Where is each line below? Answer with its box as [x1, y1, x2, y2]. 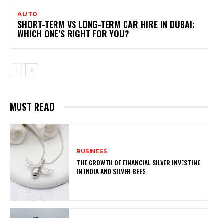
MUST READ [10, 99, 54, 114]
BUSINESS [76, 147, 108, 155]
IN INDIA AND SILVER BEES [76, 165, 146, 176]
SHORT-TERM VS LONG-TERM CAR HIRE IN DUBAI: [18, 18, 195, 31]
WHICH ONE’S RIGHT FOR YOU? [18, 27, 129, 40]
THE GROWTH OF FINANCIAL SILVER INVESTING [76, 157, 201, 167]
